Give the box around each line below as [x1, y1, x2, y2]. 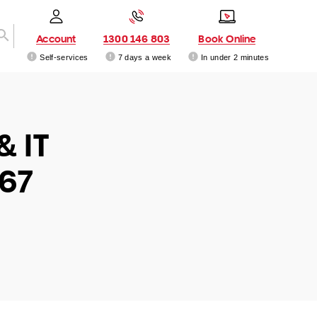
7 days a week [117, 52, 171, 62]
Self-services [40, 52, 88, 62]
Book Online [198, 31, 256, 45]
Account [36, 31, 76, 45]
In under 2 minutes [201, 52, 269, 62]
